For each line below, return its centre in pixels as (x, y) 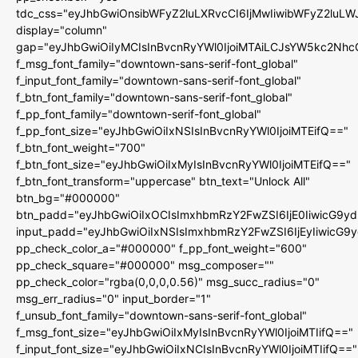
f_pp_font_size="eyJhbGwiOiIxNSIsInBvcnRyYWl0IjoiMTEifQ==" (182, 130)
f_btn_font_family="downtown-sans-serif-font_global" (154, 97)
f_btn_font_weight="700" (81, 147)
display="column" (62, 30)
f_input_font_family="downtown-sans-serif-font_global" (159, 80)
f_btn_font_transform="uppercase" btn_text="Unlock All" (163, 181)
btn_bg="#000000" (68, 197)
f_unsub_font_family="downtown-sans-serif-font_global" (161, 315)
